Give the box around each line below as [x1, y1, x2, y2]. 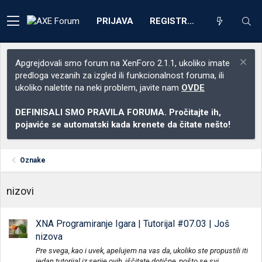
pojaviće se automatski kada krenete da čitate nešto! [15, 119, 230, 130]
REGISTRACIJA [187, 15, 194, 26]
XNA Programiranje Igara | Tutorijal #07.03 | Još [36, 218, 229, 230]
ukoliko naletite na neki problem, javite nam [15, 82, 181, 93]
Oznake [20, 156, 46, 164]
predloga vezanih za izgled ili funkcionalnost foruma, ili [15, 70, 224, 81]
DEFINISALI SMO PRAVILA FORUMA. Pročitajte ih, [15, 107, 221, 118]
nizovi [6, 185, 34, 197]
